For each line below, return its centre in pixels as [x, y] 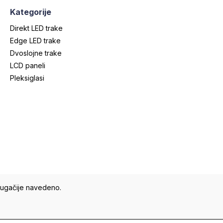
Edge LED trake [35, 41]
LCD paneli [28, 66]
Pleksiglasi [27, 78]
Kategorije [31, 12]
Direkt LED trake [36, 28]
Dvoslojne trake [36, 53]
